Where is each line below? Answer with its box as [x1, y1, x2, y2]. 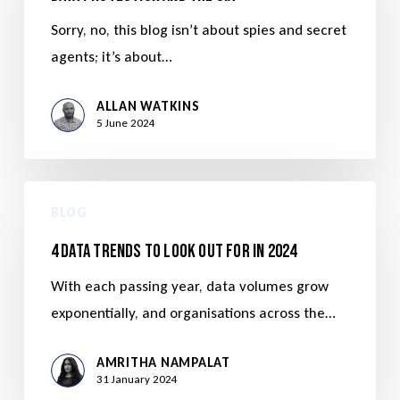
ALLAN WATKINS [96, 98, 200, 115]
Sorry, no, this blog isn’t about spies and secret [50, 21, 346, 40]
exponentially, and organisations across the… [50, 303, 336, 322]
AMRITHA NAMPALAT [96, 354, 230, 371]
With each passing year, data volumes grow [50, 276, 329, 296]
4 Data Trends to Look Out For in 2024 [50, 239, 297, 262]
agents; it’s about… [50, 47, 172, 67]
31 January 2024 [96, 371, 178, 386]
